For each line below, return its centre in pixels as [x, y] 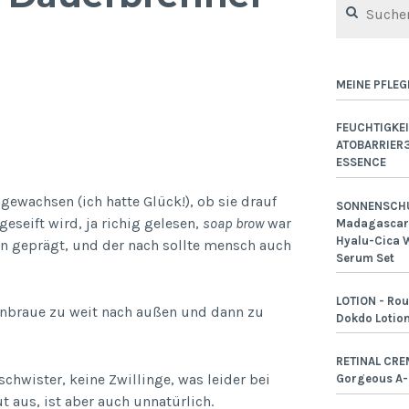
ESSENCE [361, 163]
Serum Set [365, 257]
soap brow [233, 223]
